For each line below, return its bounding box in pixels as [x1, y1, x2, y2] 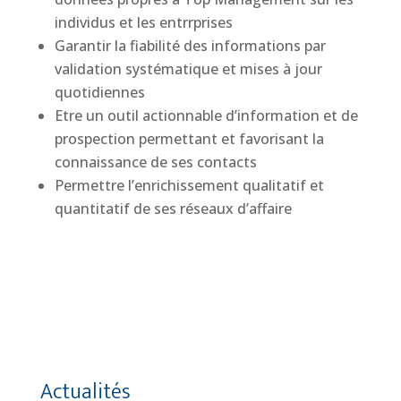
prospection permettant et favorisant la [54, 129, 324, 149]
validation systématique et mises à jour [54, 59, 322, 80]
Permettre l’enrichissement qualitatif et [54, 175, 324, 196]
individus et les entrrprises [54, 13, 233, 33]
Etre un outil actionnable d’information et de [54, 106, 358, 126]
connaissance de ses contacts [54, 152, 257, 173]
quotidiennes [54, 82, 145, 103]
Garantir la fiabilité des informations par [54, 36, 326, 56]
